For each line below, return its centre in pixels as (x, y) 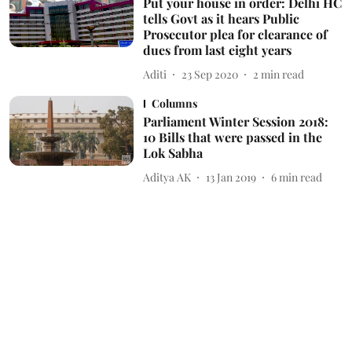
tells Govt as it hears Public (221, 19)
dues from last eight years (217, 50)
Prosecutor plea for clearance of (235, 35)
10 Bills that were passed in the (232, 137)
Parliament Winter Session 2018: (235, 122)
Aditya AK (167, 177)
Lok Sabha (172, 153)
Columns (174, 104)
